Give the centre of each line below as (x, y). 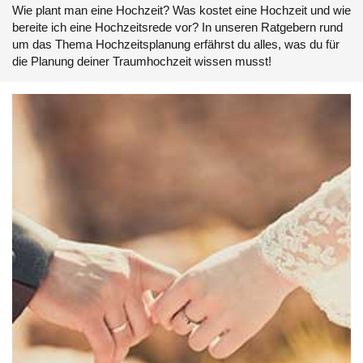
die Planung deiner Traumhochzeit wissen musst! (142, 61)
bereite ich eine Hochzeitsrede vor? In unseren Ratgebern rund (177, 27)
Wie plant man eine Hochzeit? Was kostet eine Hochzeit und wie (181, 10)
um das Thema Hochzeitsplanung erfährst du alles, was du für (176, 44)
